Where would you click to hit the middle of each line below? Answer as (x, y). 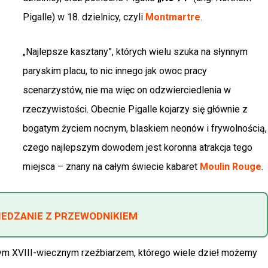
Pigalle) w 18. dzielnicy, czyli (84, 17)
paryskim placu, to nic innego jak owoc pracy (115, 71)
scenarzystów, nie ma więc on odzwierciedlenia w (127, 90)
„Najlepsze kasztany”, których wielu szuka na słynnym (135, 52)
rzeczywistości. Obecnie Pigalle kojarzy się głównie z (135, 109)
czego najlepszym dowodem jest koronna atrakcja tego (138, 148)
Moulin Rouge (231, 167)
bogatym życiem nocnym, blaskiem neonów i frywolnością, (145, 129)
